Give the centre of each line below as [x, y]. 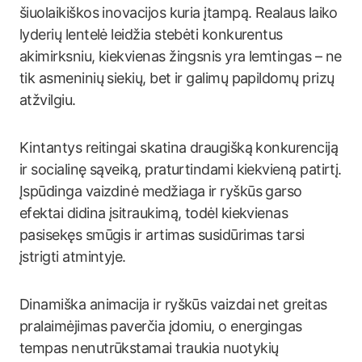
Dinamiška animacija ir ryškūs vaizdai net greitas [173, 304]
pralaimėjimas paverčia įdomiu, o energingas [161, 326]
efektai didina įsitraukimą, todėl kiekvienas [154, 213]
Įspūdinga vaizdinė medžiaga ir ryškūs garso [161, 191]
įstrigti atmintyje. [73, 257]
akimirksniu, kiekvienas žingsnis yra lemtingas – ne [181, 56]
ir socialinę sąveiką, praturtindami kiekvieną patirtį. [181, 169]
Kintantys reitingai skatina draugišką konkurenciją [179, 147]
